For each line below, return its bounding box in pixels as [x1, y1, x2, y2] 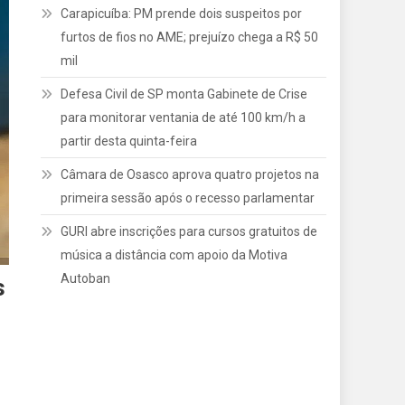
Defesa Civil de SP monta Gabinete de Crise [61, 87, 308, 101]
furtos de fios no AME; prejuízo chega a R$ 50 [61, 30, 319, 44]
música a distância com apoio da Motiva [61, 248, 288, 262]
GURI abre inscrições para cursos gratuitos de [61, 224, 318, 239]
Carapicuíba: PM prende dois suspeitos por [61, 6, 303, 21]
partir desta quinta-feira [61, 134, 198, 148]
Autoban [61, 271, 111, 286]
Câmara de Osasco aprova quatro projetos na [61, 167, 320, 182]
